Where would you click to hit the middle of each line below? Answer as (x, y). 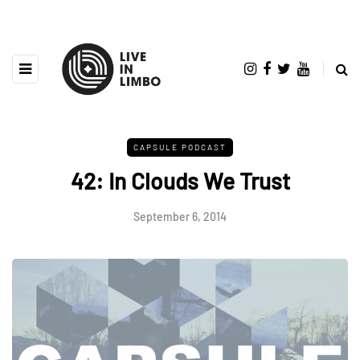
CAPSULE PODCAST (180, 147)
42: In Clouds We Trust (180, 180)
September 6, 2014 (180, 216)
